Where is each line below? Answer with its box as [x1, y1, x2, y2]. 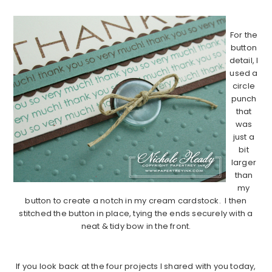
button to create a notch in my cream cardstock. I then [25, 194, 247, 206]
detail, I [229, 54, 259, 66]
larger [231, 156, 257, 168]
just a [233, 131, 255, 143]
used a [229, 67, 258, 79]
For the [229, 29, 258, 41]
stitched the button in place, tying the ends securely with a [19, 207, 253, 219]
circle [232, 80, 256, 92]
